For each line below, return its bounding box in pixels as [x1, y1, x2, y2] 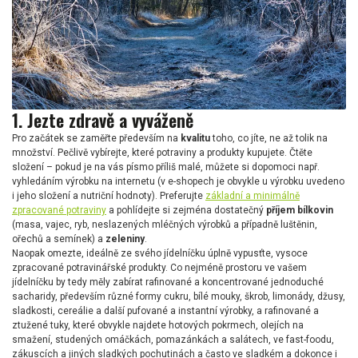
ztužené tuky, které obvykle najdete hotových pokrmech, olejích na [12, 319, 304, 331]
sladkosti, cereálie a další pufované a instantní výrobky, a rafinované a [12, 304, 319, 316]
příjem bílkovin [266, 204, 333, 216]
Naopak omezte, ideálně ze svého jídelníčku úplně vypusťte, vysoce [12, 247, 308, 259]
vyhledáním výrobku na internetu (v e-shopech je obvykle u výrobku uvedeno [12, 175, 344, 187]
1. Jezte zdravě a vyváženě [12, 105, 193, 133]
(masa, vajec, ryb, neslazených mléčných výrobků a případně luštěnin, [12, 218, 317, 230]
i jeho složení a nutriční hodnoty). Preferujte [12, 189, 205, 201]
